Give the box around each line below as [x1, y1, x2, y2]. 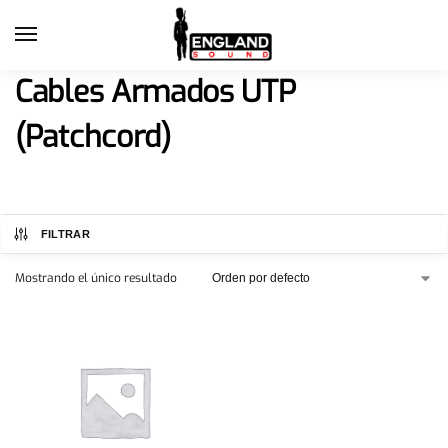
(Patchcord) [15, 117, 171, 157]
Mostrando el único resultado [15, 270, 177, 286]
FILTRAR [40, 228, 90, 240]
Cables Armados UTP [15, 72, 296, 112]
